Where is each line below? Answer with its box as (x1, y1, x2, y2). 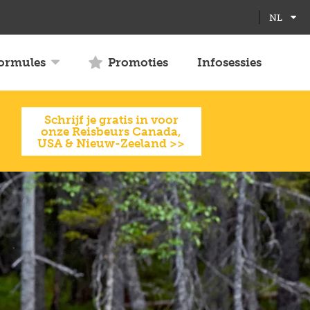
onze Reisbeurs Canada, (41, 124, 182, 138)
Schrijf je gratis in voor (44, 112, 179, 127)
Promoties (108, 55, 168, 69)
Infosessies (197, 55, 262, 69)
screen (237, 15, 270, 28)
